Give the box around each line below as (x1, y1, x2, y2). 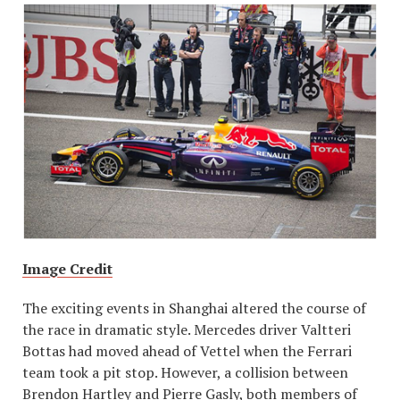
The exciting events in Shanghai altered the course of (22, 298, 366, 319)
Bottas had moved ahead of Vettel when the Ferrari (22, 341, 352, 362)
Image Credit (22, 259, 112, 279)
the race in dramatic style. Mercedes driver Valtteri (22, 320, 351, 340)
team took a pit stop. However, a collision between (22, 362, 348, 383)
